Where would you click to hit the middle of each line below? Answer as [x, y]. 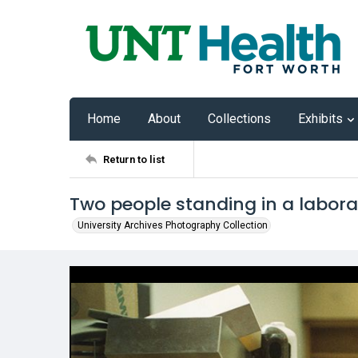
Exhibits [320, 119]
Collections [239, 119]
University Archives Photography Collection [173, 225]
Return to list [134, 159]
